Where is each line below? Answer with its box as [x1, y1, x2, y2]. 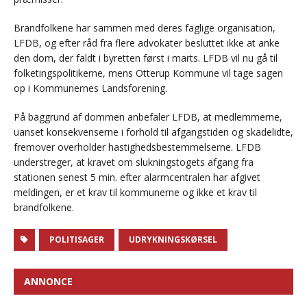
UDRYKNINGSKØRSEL [129, 234, 217, 246]
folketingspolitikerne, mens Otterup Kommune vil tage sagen [14, 66, 283, 80]
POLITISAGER [49, 234, 104, 246]
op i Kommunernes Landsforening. [14, 82, 167, 95]
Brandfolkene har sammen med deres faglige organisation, [14, 21, 275, 35]
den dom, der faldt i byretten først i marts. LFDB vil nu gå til [14, 51, 278, 65]
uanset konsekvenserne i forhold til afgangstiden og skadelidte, [14, 125, 293, 139]
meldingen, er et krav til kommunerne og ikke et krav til [14, 186, 257, 199]
